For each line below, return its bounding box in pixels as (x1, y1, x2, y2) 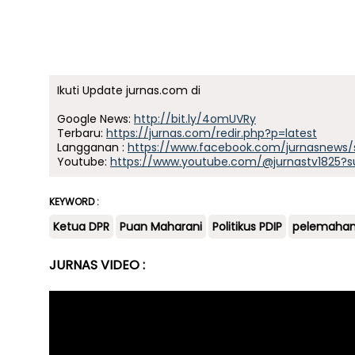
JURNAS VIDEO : (49, 256, 145, 274)
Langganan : (57, 139, 128, 155)
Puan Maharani (120, 219, 202, 235)
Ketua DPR (53, 219, 109, 235)
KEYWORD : (49, 195, 99, 208)
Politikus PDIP (212, 219, 282, 235)
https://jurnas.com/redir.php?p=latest (106, 125, 317, 141)
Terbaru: (57, 125, 106, 141)
